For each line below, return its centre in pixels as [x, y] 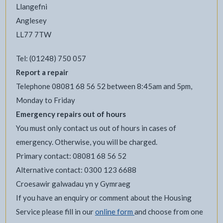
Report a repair [42, 72]
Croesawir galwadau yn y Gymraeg [73, 183]
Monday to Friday [45, 100]
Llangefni [31, 6]
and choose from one [168, 211]
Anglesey [31, 20]
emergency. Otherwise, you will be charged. [86, 142]
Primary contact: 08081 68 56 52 [71, 156]
